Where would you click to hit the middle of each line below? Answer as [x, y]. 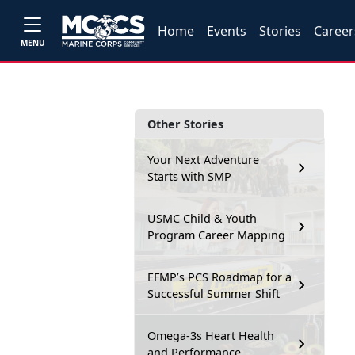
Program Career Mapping [216, 235]
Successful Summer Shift [214, 294]
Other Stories [185, 124]
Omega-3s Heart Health [211, 336]
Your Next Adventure [203, 160]
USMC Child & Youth [202, 218]
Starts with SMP [189, 176]
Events [227, 31]
